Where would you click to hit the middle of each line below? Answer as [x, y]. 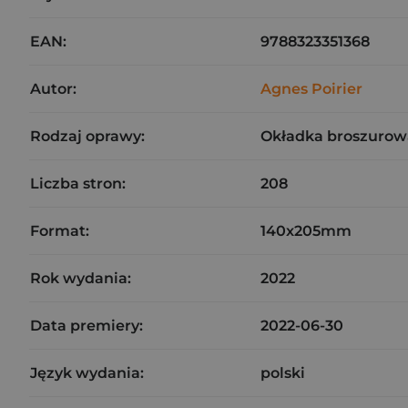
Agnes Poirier [311, 89]
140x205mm [306, 231]
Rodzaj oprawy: [87, 136]
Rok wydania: [81, 278]
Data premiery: [87, 326]
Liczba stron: [78, 184]
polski [283, 373]
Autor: [53, 89]
